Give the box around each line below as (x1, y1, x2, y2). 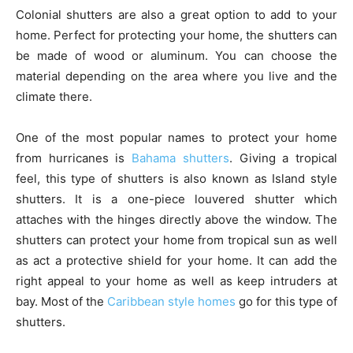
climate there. (16, 89, 92, 104)
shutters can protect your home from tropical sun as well (16, 232, 337, 247)
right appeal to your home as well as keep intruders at (16, 273, 337, 288)
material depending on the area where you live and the (16, 69, 337, 84)
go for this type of (236, 294, 337, 309)
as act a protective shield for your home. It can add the (16, 253, 337, 268)
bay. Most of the (16, 294, 107, 309)
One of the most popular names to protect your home (16, 130, 337, 145)
